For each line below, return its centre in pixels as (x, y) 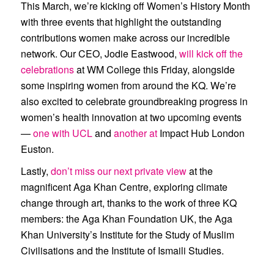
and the (92, 250)
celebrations (47, 69)
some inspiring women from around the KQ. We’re (128, 85)
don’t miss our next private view (118, 171)
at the (199, 171)
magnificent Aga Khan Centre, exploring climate (124, 187)
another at (136, 133)
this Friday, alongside (187, 69)
